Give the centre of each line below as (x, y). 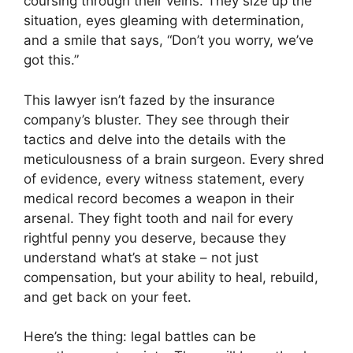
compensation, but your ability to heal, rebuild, (171, 277)
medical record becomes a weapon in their (159, 198)
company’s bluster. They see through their (156, 119)
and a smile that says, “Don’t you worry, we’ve (169, 40)
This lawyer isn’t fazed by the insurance (149, 100)
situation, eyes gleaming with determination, (164, 20)
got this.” (51, 60)
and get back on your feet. (108, 297)
